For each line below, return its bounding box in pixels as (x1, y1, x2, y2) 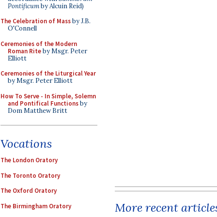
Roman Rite (8, 46, 41, 55)
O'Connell (8, 24, 37, 32)
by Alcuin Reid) (39, 1, 84, 10)
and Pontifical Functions (8, 99, 78, 108)
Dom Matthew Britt (8, 106, 67, 115)
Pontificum (8, 1, 39, 10)
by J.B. (71, 17, 91, 25)
